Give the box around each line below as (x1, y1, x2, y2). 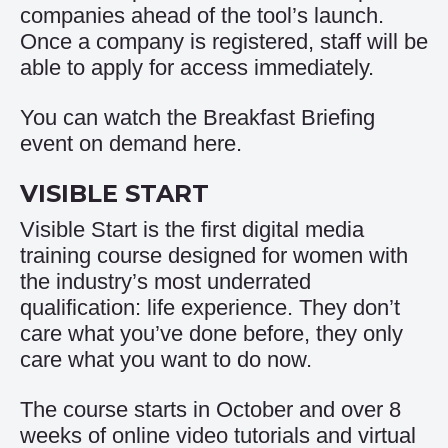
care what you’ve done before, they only (20, 321, 403, 346)
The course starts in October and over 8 (20, 397, 401, 422)
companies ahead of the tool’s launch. (20, 3, 384, 28)
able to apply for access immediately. (20, 55, 374, 80)
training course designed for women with (20, 243, 408, 268)
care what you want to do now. (20, 347, 312, 372)
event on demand (20, 131, 193, 156)
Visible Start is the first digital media (20, 217, 364, 242)
